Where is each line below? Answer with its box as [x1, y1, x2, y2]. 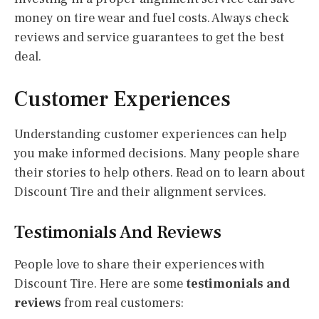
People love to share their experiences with [14, 256, 265, 273]
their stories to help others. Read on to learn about [14, 164, 305, 181]
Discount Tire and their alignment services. [14, 183, 266, 200]
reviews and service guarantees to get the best [14, 28, 284, 46]
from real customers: [61, 294, 184, 311]
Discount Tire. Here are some [14, 275, 187, 292]
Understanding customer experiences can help [14, 125, 287, 142]
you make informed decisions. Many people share [14, 145, 300, 162]
